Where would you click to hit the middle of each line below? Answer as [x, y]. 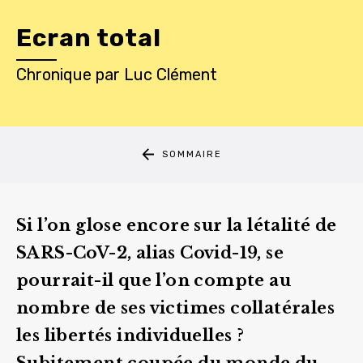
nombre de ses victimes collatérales [175, 307]
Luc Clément [171, 74]
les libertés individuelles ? [130, 335]
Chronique [54, 74]
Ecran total [89, 38]
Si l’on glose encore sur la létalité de [177, 225]
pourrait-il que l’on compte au [154, 280]
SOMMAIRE [192, 155]
